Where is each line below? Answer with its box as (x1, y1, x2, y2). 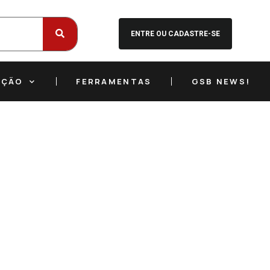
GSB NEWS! (191, 76, 251, 87)
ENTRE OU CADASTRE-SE (130, 30, 220, 38)
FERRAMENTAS (76, 76, 152, 87)
